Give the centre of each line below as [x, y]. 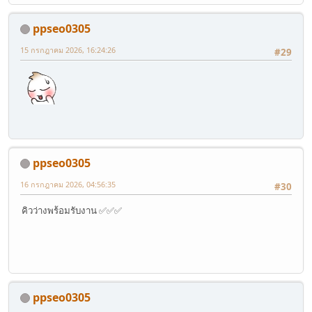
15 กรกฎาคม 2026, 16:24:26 [68, 49]
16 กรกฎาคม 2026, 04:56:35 [68, 184]
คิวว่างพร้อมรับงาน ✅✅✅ [72, 210]
